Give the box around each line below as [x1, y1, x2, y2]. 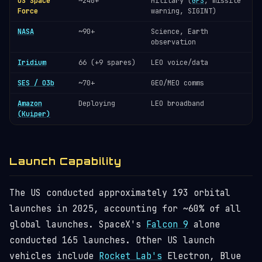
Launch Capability [9, 155, 122, 167]
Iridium [18, 58, 46, 67]
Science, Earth [151, 27, 208, 36]
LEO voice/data [151, 58, 208, 67]
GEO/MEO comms [151, 78, 204, 88]
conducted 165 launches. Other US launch [9, 235, 215, 246]
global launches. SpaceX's [9, 219, 146, 230]
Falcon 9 [146, 219, 188, 230]
